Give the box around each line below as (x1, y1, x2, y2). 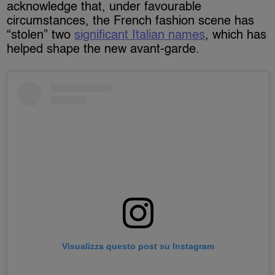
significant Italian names (74, 29, 206, 42)
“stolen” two (7, 29, 75, 42)
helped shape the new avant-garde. (7, 43, 200, 56)
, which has (205, 29, 267, 42)
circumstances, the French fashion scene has (7, 15, 255, 28)
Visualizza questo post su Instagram (62, 241, 214, 252)
